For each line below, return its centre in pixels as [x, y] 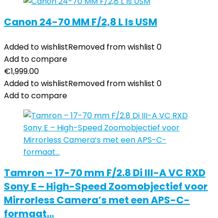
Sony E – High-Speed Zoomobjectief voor [106, 186]
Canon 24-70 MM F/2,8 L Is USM [81, 22]
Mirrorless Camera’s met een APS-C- [97, 200]
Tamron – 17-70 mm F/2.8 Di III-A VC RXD [105, 173]
